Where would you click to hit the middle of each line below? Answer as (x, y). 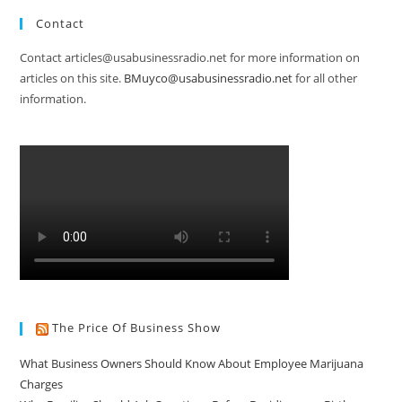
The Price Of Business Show (137, 328)
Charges (42, 384)
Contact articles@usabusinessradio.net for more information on (190, 58)
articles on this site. (72, 79)
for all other (325, 79)
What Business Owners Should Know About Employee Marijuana (192, 363)
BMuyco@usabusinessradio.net (209, 79)
